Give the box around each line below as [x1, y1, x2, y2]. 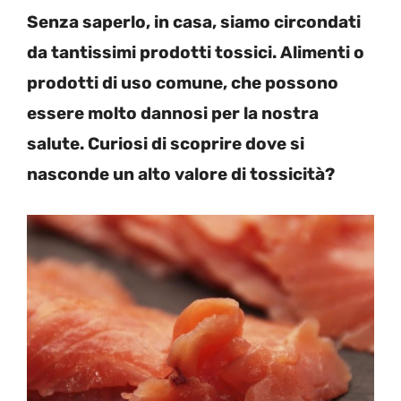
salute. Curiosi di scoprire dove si [27, 132, 304, 154]
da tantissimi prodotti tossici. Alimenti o [27, 41, 364, 63]
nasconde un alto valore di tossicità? [27, 163, 338, 184]
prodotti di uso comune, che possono [27, 72, 338, 93]
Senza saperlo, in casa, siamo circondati [27, 11, 361, 32]
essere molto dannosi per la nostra [27, 102, 319, 124]
